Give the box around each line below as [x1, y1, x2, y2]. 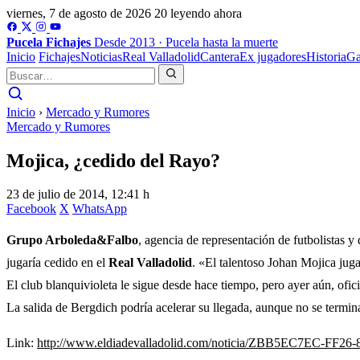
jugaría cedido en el [6, 255, 108, 269]
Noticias [80, 50, 122, 63]
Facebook [6, 201, 56, 215]
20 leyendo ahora [154, 6, 242, 20]
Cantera [200, 50, 239, 63]
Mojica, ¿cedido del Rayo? [6, 149, 220, 171]
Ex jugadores [239, 50, 306, 63]
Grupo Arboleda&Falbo [6, 232, 138, 247]
